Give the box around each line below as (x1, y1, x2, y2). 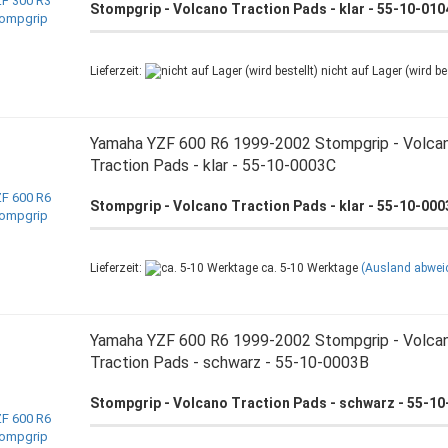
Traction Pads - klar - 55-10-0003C (89, 156, 336, 175)
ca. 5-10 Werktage (257, 261, 358, 275)
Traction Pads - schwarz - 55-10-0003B (89, 353, 369, 372)
